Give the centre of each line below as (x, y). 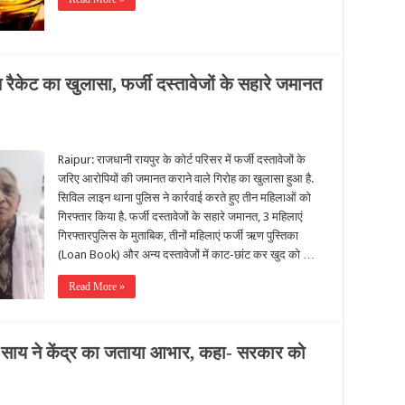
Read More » (97, 287)
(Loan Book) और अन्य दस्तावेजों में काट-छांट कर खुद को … (186, 254)
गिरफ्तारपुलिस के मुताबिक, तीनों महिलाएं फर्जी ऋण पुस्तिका (178, 235)
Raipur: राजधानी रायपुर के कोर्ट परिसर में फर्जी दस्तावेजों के (182, 160)
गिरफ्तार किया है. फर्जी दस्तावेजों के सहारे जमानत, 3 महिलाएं (180, 217)
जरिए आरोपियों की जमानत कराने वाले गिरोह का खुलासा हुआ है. (186, 179)
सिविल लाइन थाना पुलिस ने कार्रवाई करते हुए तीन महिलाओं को (184, 198)
